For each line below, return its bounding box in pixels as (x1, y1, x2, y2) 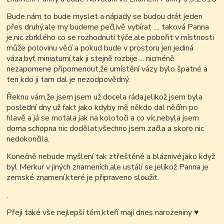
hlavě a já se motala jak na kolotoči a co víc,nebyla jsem (6, 112, 199, 124)
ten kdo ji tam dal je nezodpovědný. (6, 74, 130, 85)
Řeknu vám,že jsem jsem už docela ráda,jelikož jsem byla (6, 91, 203, 103)
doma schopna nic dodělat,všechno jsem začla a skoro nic (6, 123, 204, 134)
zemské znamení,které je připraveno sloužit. (6, 172, 159, 183)
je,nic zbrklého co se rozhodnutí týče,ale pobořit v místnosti (6, 32, 214, 43)
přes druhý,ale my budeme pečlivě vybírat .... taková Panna (6, 21, 209, 33)
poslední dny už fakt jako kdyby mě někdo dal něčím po (6, 102, 198, 113)
